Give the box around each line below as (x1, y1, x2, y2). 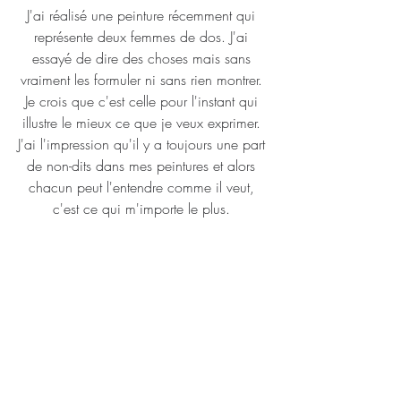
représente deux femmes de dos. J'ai (34, 27, 252, 47)
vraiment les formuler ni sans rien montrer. (20, 70, 267, 90)
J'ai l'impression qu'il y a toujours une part (17, 134, 269, 154)
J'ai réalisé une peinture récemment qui (27, 5, 260, 25)
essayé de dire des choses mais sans (31, 48, 255, 68)
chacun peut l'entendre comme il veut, (28, 177, 259, 197)
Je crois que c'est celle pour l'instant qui (24, 91, 262, 111)
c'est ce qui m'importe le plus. (52, 199, 235, 218)
